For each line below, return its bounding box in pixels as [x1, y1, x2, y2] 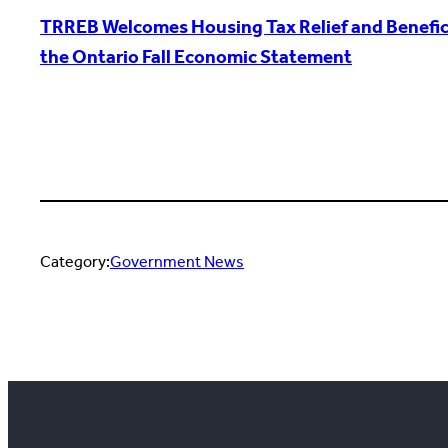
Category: [40, 252, 110, 272]
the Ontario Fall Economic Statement [40, 44, 352, 68]
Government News [110, 252, 244, 272]
